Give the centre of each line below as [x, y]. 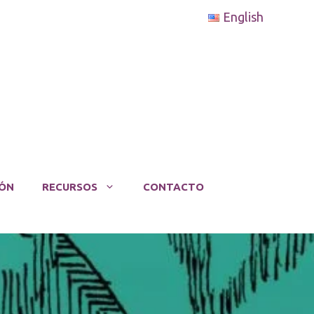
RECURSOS [69, 186]
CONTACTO [173, 186]
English [243, 17]
